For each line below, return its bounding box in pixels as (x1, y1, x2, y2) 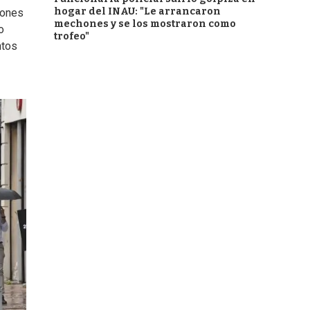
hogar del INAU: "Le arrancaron (54, 6, 221, 17)
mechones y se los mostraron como (54, 18, 236, 30)
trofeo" (54, 30, 89, 42)
